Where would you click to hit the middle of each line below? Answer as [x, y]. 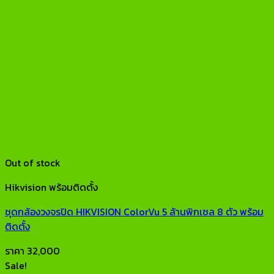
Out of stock [33, 162]
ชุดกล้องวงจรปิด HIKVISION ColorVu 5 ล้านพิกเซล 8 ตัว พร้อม [134, 211]
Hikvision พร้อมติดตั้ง [51, 187]
